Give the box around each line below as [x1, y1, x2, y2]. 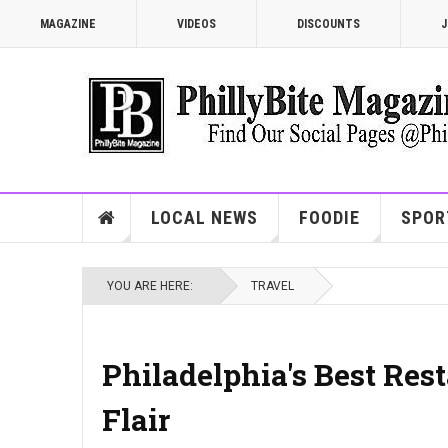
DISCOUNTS [297, 17, 360, 31]
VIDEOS [177, 17, 216, 31]
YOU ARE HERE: [107, 279, 199, 293]
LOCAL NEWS [150, 207, 258, 228]
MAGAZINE [40, 17, 96, 31]
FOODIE [298, 207, 360, 228]
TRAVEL [251, 279, 294, 293]
